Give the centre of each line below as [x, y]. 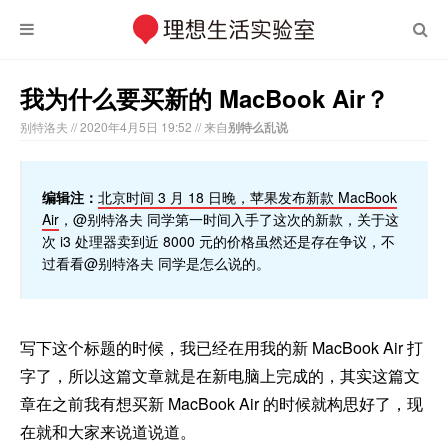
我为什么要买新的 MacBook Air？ [204, 98]
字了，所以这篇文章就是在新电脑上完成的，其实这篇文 [220, 375]
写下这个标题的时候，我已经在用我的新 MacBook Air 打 [221, 347]
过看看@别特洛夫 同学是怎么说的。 [156, 263]
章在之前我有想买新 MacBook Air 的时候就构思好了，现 [221, 403]
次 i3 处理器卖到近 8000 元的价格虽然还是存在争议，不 [218, 241]
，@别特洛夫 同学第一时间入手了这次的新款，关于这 [229, 219]
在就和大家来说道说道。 [108, 431]
